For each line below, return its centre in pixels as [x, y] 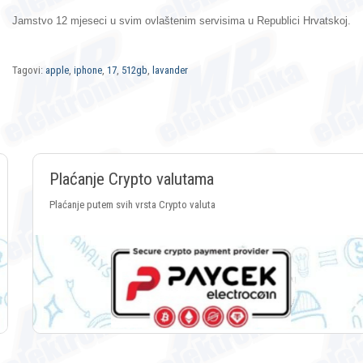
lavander [170, 70]
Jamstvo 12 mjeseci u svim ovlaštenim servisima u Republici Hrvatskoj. [181, 21]
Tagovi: [29, 70]
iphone [88, 70]
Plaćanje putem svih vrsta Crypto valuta [112, 204]
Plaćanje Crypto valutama [111, 179]
